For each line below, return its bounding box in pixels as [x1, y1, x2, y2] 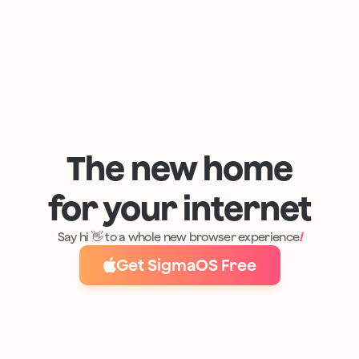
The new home [67, 148, 292, 188]
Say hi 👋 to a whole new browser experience [57, 230, 300, 244]
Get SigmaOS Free [115, 256, 256, 275]
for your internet [47, 188, 312, 228]
